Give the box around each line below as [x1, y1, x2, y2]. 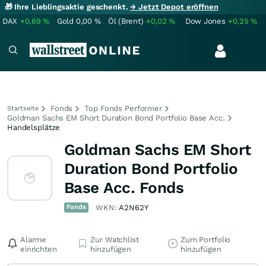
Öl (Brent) [108, 17, 144, 26]
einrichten [20, 245, 57, 254]
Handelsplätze [7, 123, 61, 132]
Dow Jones [185, 17, 226, 26]
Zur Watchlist [90, 235, 139, 244]
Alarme [20, 235, 47, 244]
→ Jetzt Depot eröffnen [130, 2, 218, 11]
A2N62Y [119, 203, 148, 212]
